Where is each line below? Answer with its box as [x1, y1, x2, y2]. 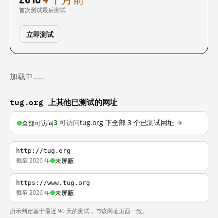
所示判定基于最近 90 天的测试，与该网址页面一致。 [10, 207, 148, 215]
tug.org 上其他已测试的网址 [10, 95, 118, 109]
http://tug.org [16, 147, 71, 154]
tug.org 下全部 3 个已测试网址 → [80, 118, 182, 127]
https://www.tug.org [16, 179, 90, 186]
